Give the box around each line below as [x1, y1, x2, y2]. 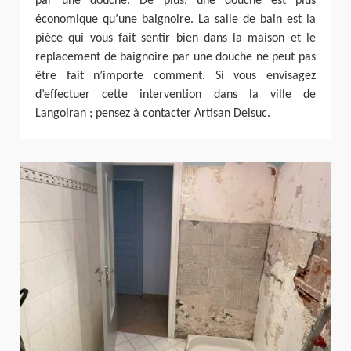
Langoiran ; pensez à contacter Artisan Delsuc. [35, 107, 270, 121]
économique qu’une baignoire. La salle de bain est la [35, 13, 316, 27]
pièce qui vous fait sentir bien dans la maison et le [35, 32, 316, 45]
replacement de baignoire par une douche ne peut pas [35, 51, 316, 64]
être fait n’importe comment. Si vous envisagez [35, 70, 316, 83]
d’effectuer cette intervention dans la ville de [35, 89, 316, 102]
